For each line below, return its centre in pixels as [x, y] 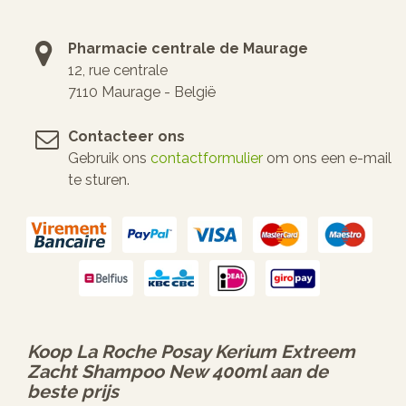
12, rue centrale [118, 70]
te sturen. [99, 179]
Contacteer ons [126, 136]
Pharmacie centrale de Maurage [188, 48]
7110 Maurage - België [142, 92]
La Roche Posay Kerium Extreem [216, 351]
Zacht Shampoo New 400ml [146, 371]
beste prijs [73, 391]
